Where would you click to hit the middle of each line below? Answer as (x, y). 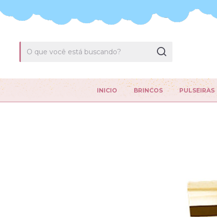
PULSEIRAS (197, 90)
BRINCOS (148, 90)
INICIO (107, 90)
